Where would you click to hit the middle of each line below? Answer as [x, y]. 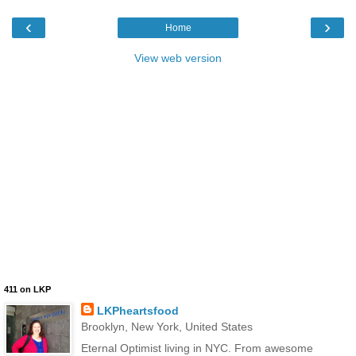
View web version [178, 58]
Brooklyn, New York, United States [166, 326]
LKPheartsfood [137, 310]
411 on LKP [27, 289]
